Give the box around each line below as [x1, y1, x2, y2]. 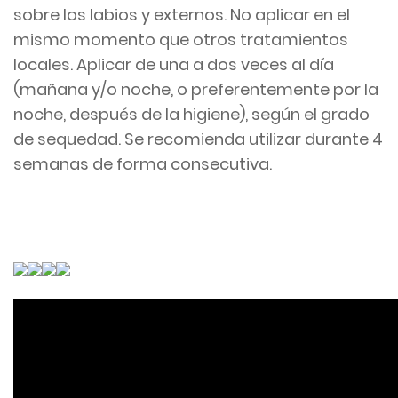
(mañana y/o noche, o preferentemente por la [13, 77, 378, 100]
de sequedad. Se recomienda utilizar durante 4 [13, 127, 383, 150]
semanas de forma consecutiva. [13, 152, 272, 175]
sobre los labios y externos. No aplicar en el [13, 3, 350, 26]
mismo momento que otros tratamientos [13, 28, 348, 51]
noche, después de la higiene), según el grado [13, 102, 370, 125]
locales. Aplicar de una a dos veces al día [13, 52, 334, 76]
